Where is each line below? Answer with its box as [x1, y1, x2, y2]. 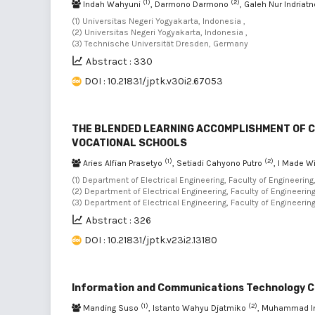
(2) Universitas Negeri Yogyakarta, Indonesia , [72, 27, 247, 37]
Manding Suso [81, 303, 141, 313]
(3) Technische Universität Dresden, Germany [72, 39, 248, 49]
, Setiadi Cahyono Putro [172, 158, 264, 168]
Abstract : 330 [86, 56, 153, 67]
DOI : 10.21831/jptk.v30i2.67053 [84, 75, 223, 87]
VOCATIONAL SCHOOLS [72, 137, 187, 149]
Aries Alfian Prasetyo [81, 158, 165, 168]
